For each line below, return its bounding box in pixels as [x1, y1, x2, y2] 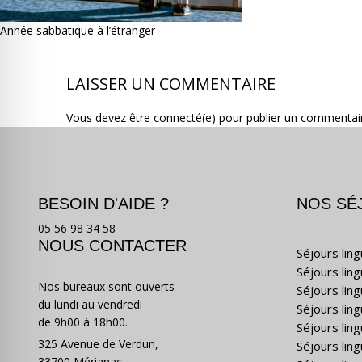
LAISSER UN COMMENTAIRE [66, 73, 276, 95]
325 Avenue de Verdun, [38, 336, 158, 351]
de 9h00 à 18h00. [38, 314, 128, 330]
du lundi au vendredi [38, 297, 142, 312]
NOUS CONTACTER [38, 237, 187, 255]
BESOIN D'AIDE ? [38, 195, 169, 213]
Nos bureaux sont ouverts [38, 279, 175, 294]
